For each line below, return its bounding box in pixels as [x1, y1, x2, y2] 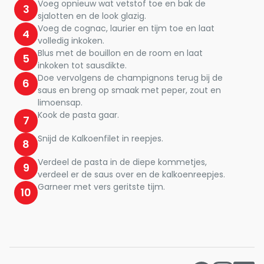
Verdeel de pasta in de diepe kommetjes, [38, 156, 207, 168]
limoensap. [38, 97, 82, 108]
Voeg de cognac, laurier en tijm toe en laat [38, 22, 214, 34]
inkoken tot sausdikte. [38, 60, 127, 71]
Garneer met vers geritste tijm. [38, 181, 165, 193]
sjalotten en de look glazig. [38, 10, 146, 22]
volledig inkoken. [38, 35, 104, 47]
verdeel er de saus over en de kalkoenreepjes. [38, 169, 225, 180]
